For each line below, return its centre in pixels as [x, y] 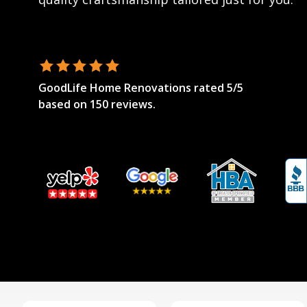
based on [63, 104]
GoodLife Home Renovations [115, 87]
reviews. [133, 104]
